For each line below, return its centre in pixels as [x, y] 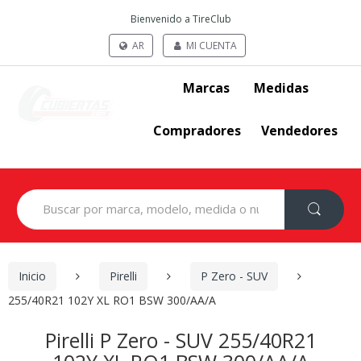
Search [34, 195]
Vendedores [300, 130]
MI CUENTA [210, 46]
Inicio [32, 276]
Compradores [197, 130]
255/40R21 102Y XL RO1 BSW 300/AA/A [112, 300]
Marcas [206, 87]
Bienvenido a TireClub [180, 19]
